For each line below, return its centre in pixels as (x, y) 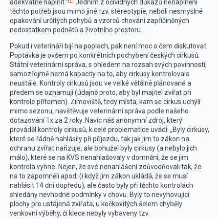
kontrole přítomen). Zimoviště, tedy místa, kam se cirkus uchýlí (105, 102)
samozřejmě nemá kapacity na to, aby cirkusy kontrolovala (100, 74)
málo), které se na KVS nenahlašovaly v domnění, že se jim (99, 157)
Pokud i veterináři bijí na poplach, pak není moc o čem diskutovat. (109, 46)
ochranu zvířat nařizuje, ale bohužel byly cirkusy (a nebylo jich (103, 148)
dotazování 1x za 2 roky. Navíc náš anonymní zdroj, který (96, 120)
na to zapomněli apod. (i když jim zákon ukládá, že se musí (99, 176)
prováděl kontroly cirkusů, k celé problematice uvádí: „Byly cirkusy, (109, 130)
